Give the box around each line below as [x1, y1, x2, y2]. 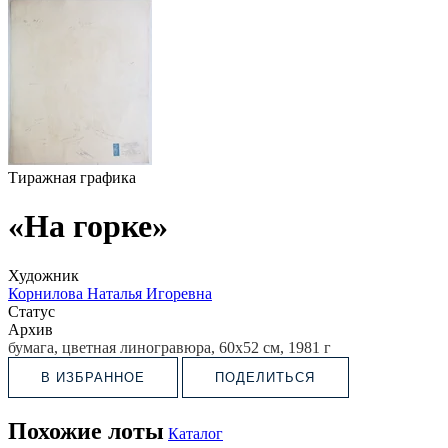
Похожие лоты [8, 417, 164, 444]
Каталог [168, 424, 223, 442]
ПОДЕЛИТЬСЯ [215, 369, 316, 385]
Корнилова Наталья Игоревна [8, 284, 212, 302]
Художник [8, 266, 79, 284]
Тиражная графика [8, 168, 136, 186]
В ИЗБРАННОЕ [41, 369, 146, 385]
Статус [8, 302, 55, 320]
